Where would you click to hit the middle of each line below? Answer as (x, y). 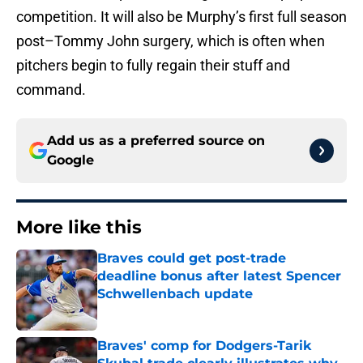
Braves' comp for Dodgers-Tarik (205, 346)
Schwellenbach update (175, 294)
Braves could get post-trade (192, 258)
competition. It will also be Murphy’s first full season (181, 17)
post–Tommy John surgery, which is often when (171, 41)
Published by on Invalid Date (167, 310)
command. (51, 90)
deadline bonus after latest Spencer (219, 276)
